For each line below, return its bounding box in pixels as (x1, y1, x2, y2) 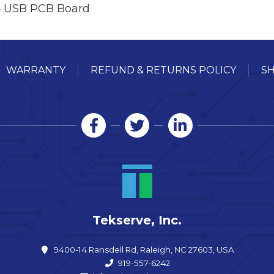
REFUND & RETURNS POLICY (90, 64, 236, 76)
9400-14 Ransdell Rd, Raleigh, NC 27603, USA (54, 245, 235, 255)
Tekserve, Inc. (92, 213, 182, 228)
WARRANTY (6, 64, 65, 76)
